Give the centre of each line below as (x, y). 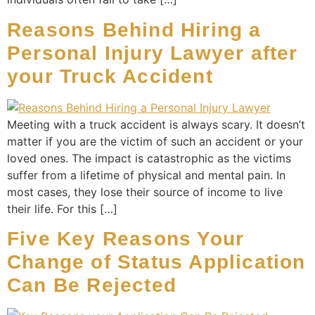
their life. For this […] (62, 208)
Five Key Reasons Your (126, 239)
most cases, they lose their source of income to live (145, 192)
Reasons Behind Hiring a (134, 30)
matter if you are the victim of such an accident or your (155, 141)
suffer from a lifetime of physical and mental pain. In (146, 175)
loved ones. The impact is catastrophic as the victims (149, 158)
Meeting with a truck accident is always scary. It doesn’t (156, 124)
